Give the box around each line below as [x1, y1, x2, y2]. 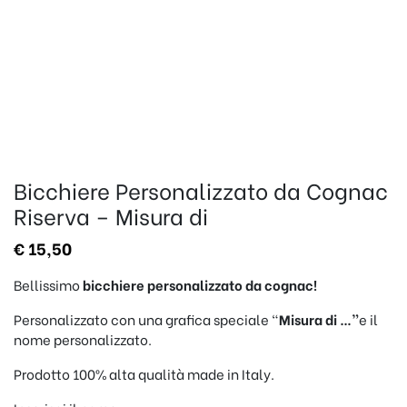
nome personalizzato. [14, 329, 152, 349]
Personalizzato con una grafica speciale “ [14, 309, 279, 329]
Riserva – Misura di [14, 199, 208, 231]
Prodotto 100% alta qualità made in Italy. [14, 363, 274, 383]
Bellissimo [14, 274, 83, 294]
